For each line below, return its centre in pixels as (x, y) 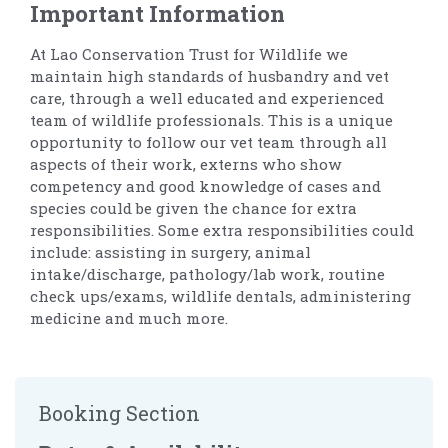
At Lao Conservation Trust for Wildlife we (189, 53)
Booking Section (119, 412)
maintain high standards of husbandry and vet (209, 75)
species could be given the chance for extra (193, 207)
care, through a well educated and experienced (207, 97)
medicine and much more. (129, 317)
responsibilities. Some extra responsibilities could (222, 229)
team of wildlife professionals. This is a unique (211, 119)
